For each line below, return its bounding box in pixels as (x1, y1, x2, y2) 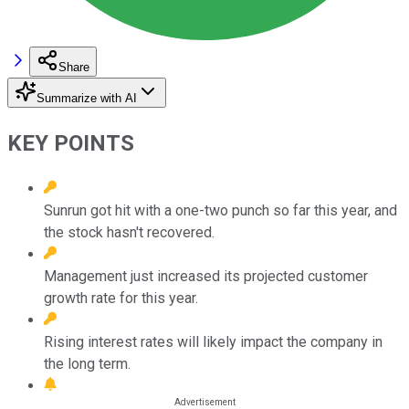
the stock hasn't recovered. (44, 223, 215, 241)
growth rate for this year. (44, 288, 198, 307)
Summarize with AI (37, 90, 137, 105)
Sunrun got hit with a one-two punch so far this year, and (44, 201, 397, 219)
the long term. (44, 354, 131, 372)
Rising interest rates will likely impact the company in (44, 332, 383, 351)
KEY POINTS (7, 130, 134, 156)
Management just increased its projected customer (44, 267, 368, 285)
